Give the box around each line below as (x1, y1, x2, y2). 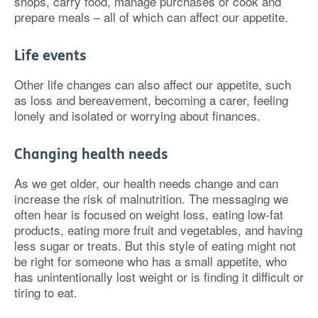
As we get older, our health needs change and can (14, 174, 278, 192)
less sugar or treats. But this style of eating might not (14, 236, 296, 254)
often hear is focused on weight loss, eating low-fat (14, 205, 283, 223)
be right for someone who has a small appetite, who (14, 252, 287, 270)
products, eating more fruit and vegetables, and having (14, 221, 302, 238)
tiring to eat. (14, 283, 77, 301)
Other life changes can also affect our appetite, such (14, 75, 291, 93)
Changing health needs (14, 146, 168, 163)
